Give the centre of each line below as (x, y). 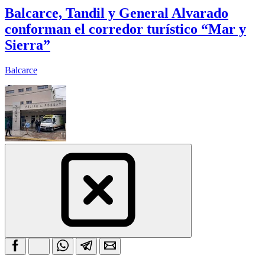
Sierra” (28, 45)
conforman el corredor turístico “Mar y (125, 29)
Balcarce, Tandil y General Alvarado (117, 13)
